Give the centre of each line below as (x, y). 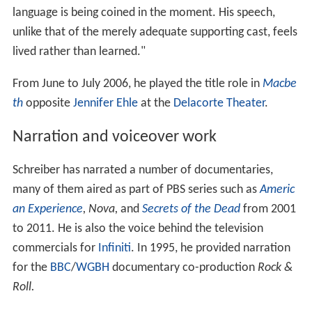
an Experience (47, 210)
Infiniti (114, 249)
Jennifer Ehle (105, 103)
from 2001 (268, 210)
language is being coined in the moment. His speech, (143, 13)
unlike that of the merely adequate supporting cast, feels (155, 32)
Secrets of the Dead (191, 210)
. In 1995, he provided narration (210, 249)
